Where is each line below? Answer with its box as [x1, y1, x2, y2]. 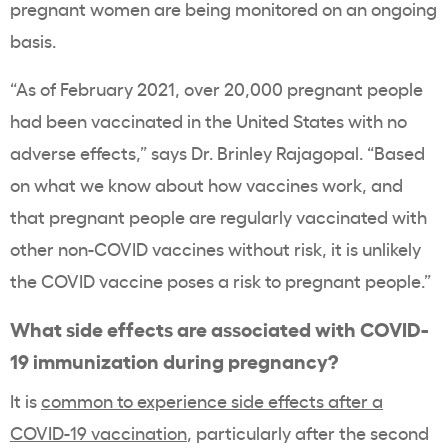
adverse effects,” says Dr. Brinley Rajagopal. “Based [10, 140, 425, 165]
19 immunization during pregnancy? [10, 346, 338, 375]
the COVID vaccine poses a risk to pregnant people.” [10, 268, 431, 293]
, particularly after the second [187, 420, 429, 445]
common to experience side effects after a [41, 388, 383, 413]
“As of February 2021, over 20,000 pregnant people [10, 76, 423, 101]
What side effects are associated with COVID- [10, 314, 428, 343]
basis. [10, 28, 56, 53]
